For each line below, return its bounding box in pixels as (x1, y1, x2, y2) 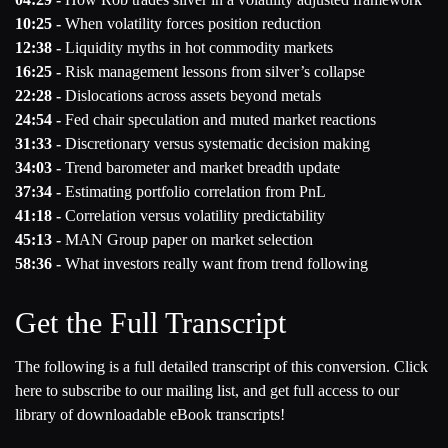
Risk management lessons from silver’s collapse (61, 63, 365, 80)
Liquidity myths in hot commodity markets (61, 39, 333, 56)
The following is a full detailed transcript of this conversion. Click (15, 358, 428, 375)
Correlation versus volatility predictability (61, 207, 325, 224)
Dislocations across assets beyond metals (61, 87, 321, 104)
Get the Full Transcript (15, 306, 286, 339)
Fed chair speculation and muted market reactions (61, 111, 376, 128)
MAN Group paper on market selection (61, 231, 313, 248)
